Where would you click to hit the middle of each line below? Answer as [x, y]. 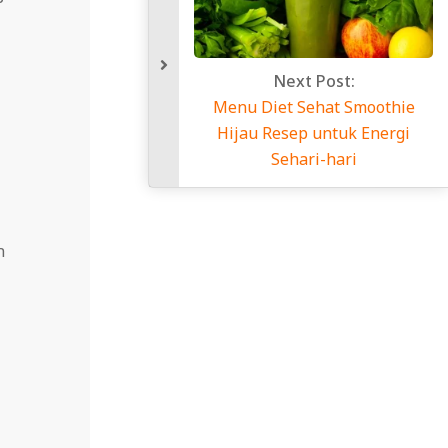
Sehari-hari [313, 159]
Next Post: [313, 81]
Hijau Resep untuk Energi [313, 133]
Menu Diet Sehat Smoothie [313, 107]
